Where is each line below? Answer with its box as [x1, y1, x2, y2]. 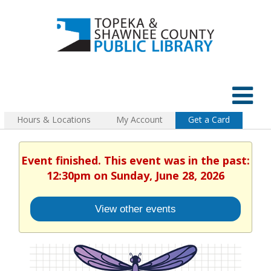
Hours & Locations [17, 113, 91, 125]
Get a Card [188, 113, 230, 125]
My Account [116, 113, 163, 125]
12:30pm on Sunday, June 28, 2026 [47, 168, 224, 183]
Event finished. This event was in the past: [21, 152, 250, 168]
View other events [95, 203, 176, 215]
